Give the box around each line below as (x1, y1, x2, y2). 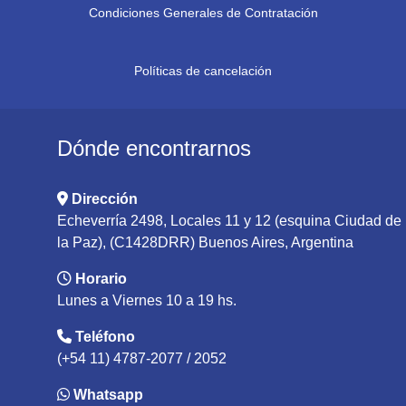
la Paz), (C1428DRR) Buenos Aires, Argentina (57, 235, 353, 250)
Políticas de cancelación (134, 63, 272, 78)
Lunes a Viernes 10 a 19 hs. (57, 293, 237, 308)
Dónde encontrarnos (57, 136, 251, 160)
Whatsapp (73, 387, 143, 402)
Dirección (72, 191, 138, 207)
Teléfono (75, 329, 135, 344)
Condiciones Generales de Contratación (88, 5, 318, 20)
